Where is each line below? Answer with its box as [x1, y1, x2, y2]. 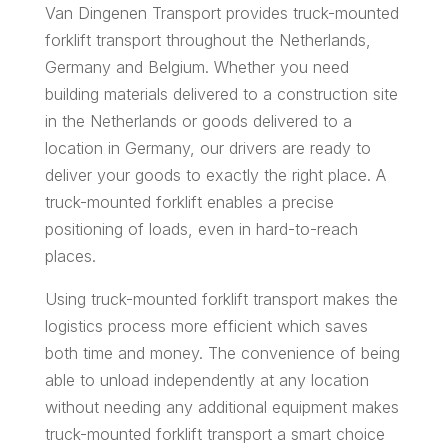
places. [44, 246, 96, 267]
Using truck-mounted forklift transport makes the [44, 289, 398, 310]
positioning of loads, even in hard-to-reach [44, 219, 358, 240]
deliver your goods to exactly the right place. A [44, 165, 386, 186]
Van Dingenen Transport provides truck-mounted [44, 3, 399, 24]
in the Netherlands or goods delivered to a [44, 111, 352, 132]
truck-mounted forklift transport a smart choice [44, 424, 385, 445]
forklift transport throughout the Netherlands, [44, 30, 371, 51]
